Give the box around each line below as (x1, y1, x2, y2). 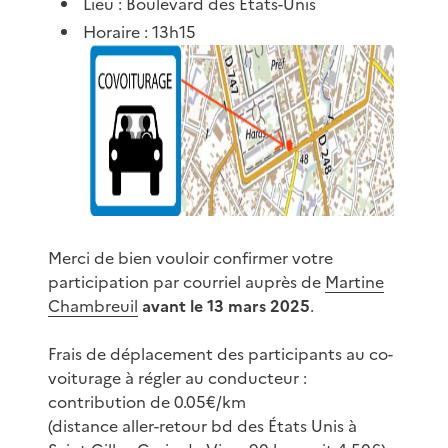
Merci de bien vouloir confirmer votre (48, 245, 333, 270)
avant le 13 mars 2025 (142, 293, 310, 318)
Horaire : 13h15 (83, 19, 197, 44)
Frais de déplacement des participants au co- (48, 341, 393, 366)
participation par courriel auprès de (48, 269, 325, 294)
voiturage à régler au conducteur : (48, 365, 307, 390)
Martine (325, 269, 384, 294)
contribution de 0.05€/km (48, 389, 246, 414)
